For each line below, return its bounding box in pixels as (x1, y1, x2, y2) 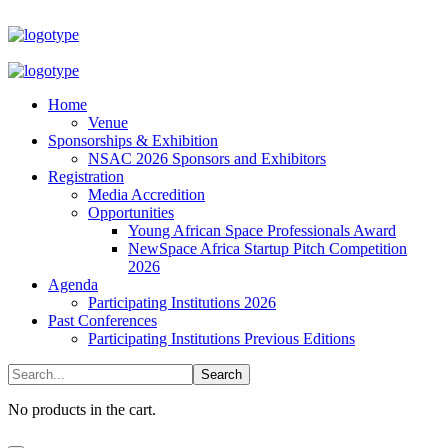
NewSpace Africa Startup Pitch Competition (128, 240, 407, 257)
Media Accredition (88, 186, 205, 203)
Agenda (48, 276, 98, 293)
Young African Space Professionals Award (128, 222, 396, 239)
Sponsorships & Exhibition (48, 132, 218, 149)
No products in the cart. (8, 401, 156, 418)
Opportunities (88, 204, 174, 221)
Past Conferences (48, 312, 157, 329)
